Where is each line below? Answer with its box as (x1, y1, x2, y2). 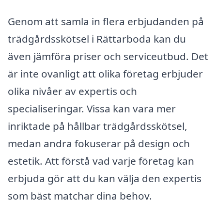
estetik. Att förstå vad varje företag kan (8, 154, 194, 168)
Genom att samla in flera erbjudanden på (8, 15, 204, 29)
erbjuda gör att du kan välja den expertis (8, 171, 201, 186)
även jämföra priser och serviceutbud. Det (8, 49, 208, 63)
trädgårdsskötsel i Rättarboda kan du (8, 32, 186, 46)
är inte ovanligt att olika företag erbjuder (8, 67, 203, 81)
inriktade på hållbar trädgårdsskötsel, (8, 119, 187, 133)
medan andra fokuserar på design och (8, 137, 190, 151)
